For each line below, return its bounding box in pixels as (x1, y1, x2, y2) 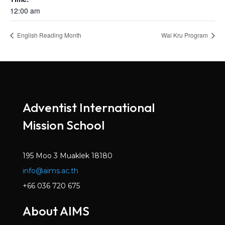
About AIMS (22, 203, 89, 219)
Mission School (22, 117, 104, 133)
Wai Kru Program (161, 31, 209, 40)
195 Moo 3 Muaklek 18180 (22, 151, 113, 160)
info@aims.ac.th (22, 166, 78, 175)
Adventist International (22, 99, 157, 116)
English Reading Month (16, 31, 81, 40)
